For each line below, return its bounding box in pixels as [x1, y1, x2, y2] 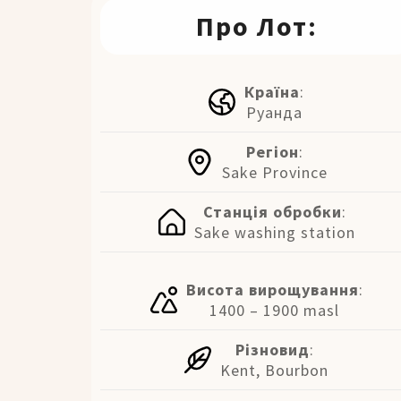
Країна [244, 81, 301, 102]
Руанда [246, 101, 303, 123]
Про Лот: [195, 8, 318, 43]
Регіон [245, 141, 299, 162]
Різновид [235, 338, 310, 360]
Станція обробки [202, 200, 342, 222]
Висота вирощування [185, 278, 359, 300]
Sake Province [221, 161, 328, 183]
